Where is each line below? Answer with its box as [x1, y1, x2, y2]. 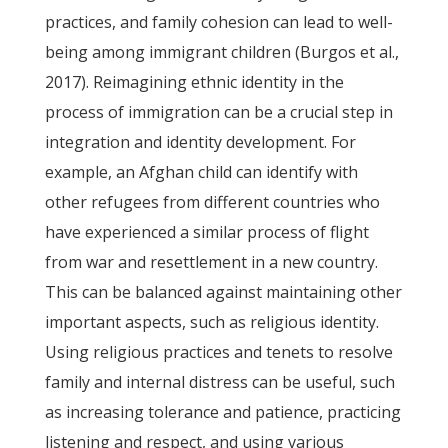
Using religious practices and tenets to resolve [44, 341, 393, 363]
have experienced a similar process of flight [44, 221, 369, 243]
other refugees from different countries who [44, 191, 380, 213]
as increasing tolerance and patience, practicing [44, 401, 401, 423]
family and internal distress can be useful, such [44, 371, 395, 393]
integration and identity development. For [44, 131, 356, 153]
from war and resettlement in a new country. [44, 251, 378, 273]
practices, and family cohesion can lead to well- [44, 11, 393, 33]
